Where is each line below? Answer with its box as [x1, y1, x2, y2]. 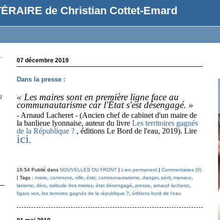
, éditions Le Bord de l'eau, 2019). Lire [74, 127, 197, 135]
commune [50, 175, 72, 180]
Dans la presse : [16, 76, 65, 83]
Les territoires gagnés [132, 119, 198, 127]
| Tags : [16, 175, 35, 180]
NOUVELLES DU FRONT [59, 167, 117, 172]
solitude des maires [49, 183, 93, 188]
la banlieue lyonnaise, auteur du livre [16, 119, 132, 127]
